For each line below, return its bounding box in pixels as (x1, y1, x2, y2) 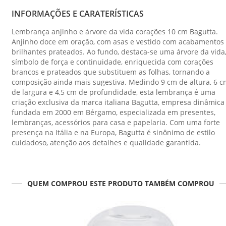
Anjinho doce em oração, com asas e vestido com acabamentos (12, 37, 224, 47)
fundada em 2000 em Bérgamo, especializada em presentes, (12, 107, 215, 118)
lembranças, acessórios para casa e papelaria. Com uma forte (12, 118, 220, 128)
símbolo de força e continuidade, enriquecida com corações (12, 57, 213, 67)
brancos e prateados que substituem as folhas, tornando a (12, 67, 210, 77)
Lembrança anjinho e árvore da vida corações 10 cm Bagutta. (12, 27, 218, 37)
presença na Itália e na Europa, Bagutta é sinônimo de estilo (12, 128, 215, 138)
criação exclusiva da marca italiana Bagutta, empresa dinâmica (12, 97, 224, 107)
